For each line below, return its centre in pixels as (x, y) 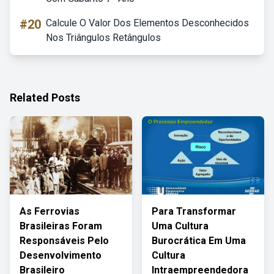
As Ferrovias (50, 211)
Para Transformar (194, 211)
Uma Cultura (180, 226)
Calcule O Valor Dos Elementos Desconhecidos (147, 23)
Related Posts (45, 98)
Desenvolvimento (61, 255)
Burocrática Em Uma (199, 241)
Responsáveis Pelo (64, 241)
